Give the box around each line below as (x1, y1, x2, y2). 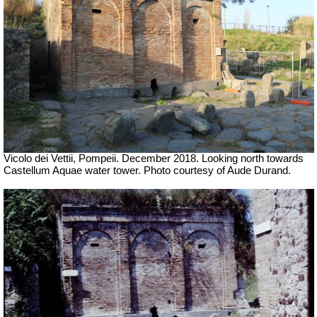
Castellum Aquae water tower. (4, 165, 144, 176)
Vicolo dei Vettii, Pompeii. (4, 153, 122, 164)
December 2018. (122, 153, 199, 164)
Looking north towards (199, 153, 304, 164)
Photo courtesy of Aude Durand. (144, 165, 291, 176)
